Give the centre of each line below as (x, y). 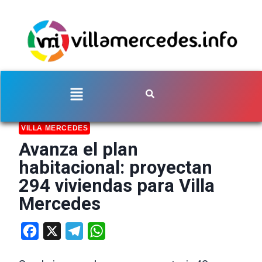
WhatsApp (126, 230)
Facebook (59, 230)
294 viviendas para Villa (117, 185)
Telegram (103, 230)
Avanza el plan (78, 149)
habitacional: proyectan (116, 167)
